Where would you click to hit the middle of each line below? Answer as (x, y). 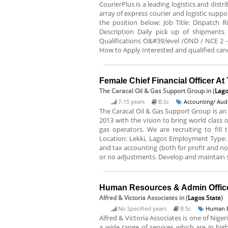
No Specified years (142, 208)
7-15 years (131, 102)
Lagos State (204, 198)
